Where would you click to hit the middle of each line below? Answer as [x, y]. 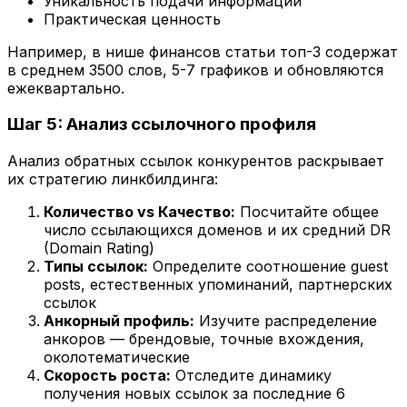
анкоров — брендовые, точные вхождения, [204, 339]
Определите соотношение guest [268, 267]
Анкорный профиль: [119, 321]
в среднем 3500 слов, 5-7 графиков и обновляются [195, 69]
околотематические [117, 357]
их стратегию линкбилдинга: [113, 179]
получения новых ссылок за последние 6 [194, 394]
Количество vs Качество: [139, 212]
